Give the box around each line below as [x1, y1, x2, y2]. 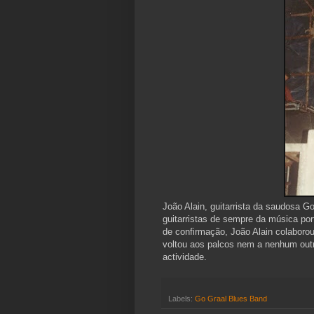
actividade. [163, 252, 207, 263]
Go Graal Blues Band [195, 294, 267, 303]
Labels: [168, 294, 195, 303]
